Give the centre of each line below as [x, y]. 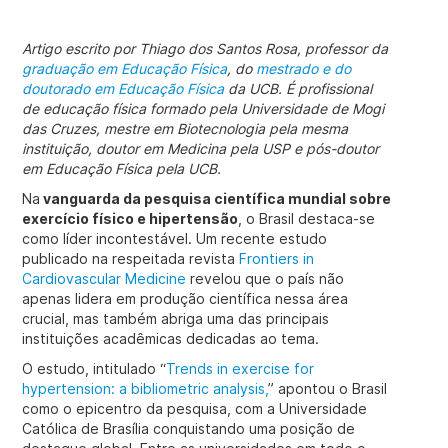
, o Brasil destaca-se [307, 218]
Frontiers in [277, 258]
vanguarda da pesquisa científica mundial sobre [216, 198]
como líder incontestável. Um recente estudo [175, 238]
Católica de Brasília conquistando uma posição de [189, 428]
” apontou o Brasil [328, 388]
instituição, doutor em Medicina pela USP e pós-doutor [201, 148]
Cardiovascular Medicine [104, 278]
